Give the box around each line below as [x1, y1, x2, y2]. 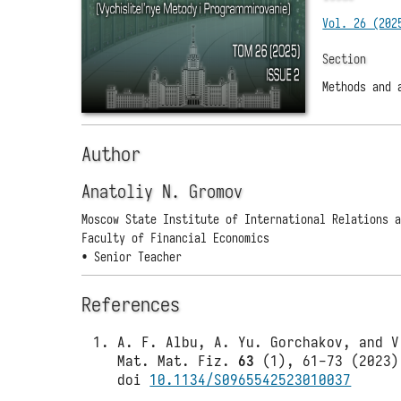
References [81, 292, 181, 317]
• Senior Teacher [81, 249, 183, 266]
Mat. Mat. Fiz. [117, 351, 239, 371]
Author [81, 141, 141, 166]
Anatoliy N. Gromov [81, 181, 243, 203]
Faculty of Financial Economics [81, 230, 270, 247]
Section [322, 50, 367, 67]
